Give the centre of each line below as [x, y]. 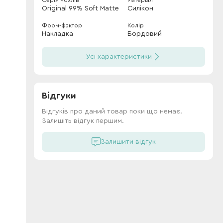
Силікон [140, 8]
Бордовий [145, 34]
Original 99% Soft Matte [80, 8]
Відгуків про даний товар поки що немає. [112, 111]
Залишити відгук [128, 142]
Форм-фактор [62, 25]
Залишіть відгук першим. [83, 121]
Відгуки [59, 96]
